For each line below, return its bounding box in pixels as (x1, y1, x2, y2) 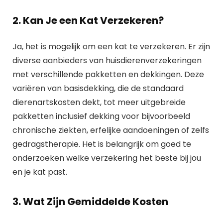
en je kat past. (12, 166, 67, 178)
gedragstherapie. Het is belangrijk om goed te (12, 138, 191, 150)
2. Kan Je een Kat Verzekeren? (12, 13, 164, 27)
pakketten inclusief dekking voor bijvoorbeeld (12, 111, 190, 122)
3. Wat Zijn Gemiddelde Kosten (12, 195, 168, 209)
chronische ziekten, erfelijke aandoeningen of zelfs (12, 124, 209, 136)
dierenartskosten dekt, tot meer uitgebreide (12, 97, 186, 108)
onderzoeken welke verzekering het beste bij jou (12, 152, 201, 164)
